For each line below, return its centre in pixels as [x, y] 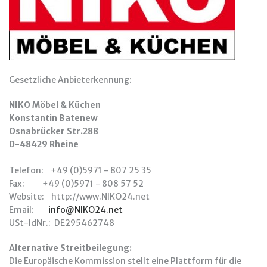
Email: [29, 210]
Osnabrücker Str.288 [54, 131]
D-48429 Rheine [44, 144]
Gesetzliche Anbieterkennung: [70, 80]
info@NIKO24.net [86, 210]
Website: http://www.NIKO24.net [79, 197]
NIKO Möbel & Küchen [55, 105]
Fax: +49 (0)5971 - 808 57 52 [76, 184]
